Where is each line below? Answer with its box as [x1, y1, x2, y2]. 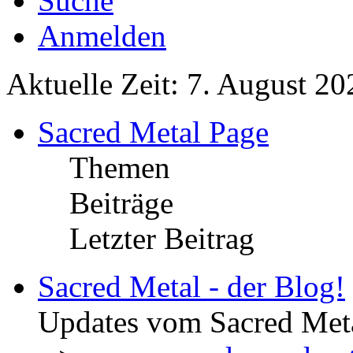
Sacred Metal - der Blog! [38, 269, 345, 303]
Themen [69, 150, 170, 184]
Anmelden [38, 18, 166, 53]
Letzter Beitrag [69, 221, 255, 255]
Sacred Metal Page [38, 114, 269, 149]
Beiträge [69, 185, 173, 220]
